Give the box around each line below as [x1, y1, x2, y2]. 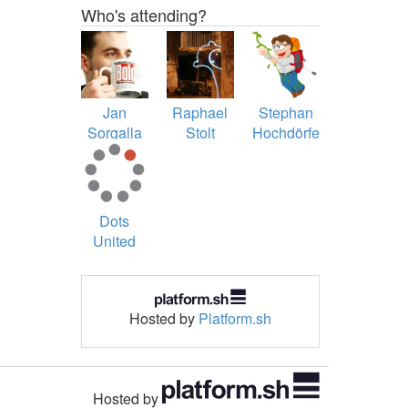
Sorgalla [87, 122, 142, 144]
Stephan [258, 102, 313, 124]
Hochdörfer [251, 122, 324, 144]
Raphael [172, 102, 229, 124]
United [93, 230, 137, 252]
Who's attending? [80, 3, 207, 26]
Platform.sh [198, 308, 271, 330]
